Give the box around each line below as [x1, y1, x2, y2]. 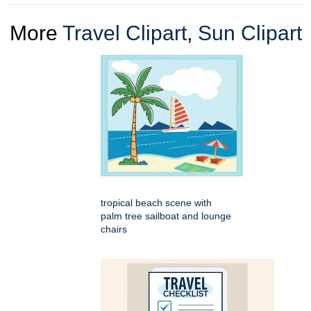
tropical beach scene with [101, 196, 212, 208]
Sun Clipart [197, 21, 302, 44]
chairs [101, 223, 127, 235]
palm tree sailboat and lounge [101, 210, 231, 221]
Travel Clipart [62, 21, 187, 44]
